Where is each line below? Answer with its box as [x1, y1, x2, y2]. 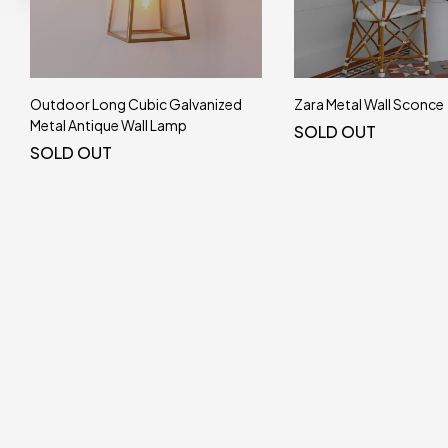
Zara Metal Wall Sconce [294, 94, 444, 113]
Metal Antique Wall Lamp [30, 115, 187, 134]
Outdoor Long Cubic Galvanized [30, 94, 242, 113]
